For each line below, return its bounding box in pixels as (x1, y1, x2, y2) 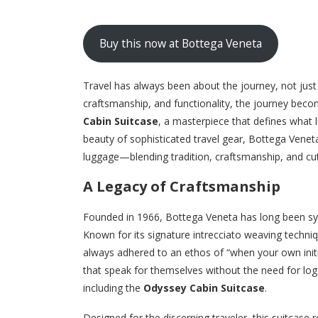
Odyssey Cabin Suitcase (143, 280, 265, 295)
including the (83, 280, 143, 295)
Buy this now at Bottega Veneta (99, 35, 262, 52)
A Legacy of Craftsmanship (83, 176, 280, 196)
